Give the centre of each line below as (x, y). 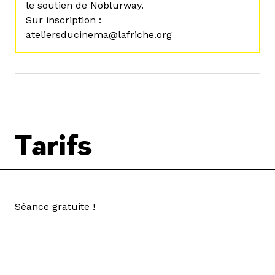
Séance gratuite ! (55, 207)
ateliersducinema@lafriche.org (99, 35)
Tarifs (53, 146)
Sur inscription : (64, 20)
